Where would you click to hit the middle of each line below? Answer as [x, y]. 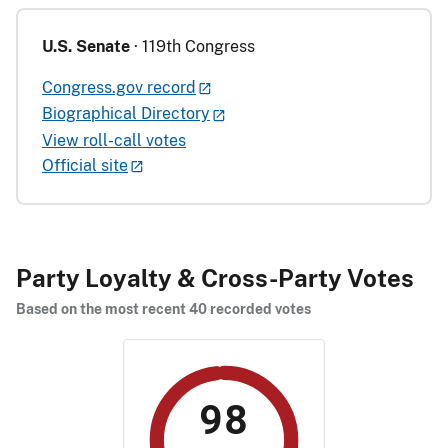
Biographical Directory [126, 114]
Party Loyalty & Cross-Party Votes [215, 277]
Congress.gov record [119, 87]
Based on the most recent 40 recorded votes [163, 308]
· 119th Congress [192, 46]
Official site [85, 165]
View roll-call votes [114, 140]
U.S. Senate [86, 46]
